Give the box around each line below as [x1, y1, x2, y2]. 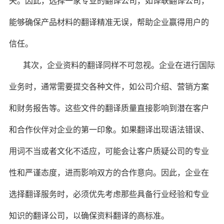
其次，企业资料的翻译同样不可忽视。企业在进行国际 [22, 61, 215, 70]
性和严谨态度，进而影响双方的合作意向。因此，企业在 [8, 168, 209, 177]
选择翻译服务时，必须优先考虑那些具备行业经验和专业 [8, 190, 209, 199]
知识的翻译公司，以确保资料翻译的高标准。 [8, 211, 169, 220]
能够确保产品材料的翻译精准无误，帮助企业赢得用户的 [8, 18, 209, 27]
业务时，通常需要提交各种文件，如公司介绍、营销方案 [8, 82, 209, 91]
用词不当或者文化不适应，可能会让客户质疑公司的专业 [8, 147, 209, 156]
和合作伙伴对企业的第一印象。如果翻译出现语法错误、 [8, 125, 209, 134]
